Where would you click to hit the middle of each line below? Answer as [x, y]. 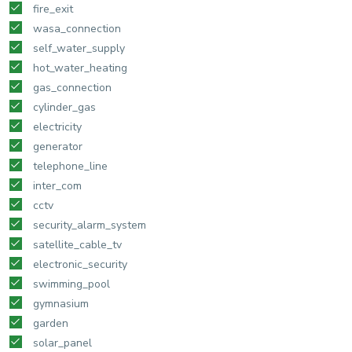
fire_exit [53, 9]
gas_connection [72, 88]
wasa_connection [77, 29]
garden [51, 324]
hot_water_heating [80, 68]
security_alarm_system [90, 225]
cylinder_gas [64, 108]
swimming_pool [71, 284]
